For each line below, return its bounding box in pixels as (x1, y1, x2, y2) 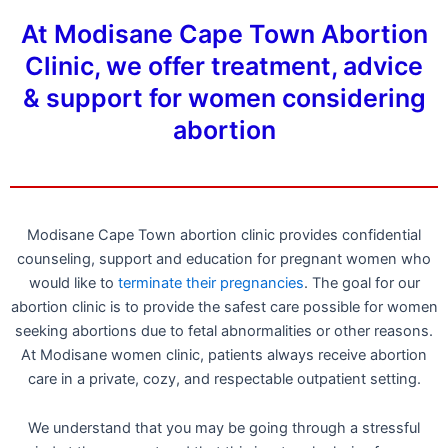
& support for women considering (22, 82, 426, 113)
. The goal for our (303, 273, 420, 292)
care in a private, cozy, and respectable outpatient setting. (27, 369, 421, 388)
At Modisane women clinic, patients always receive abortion (21, 345, 427, 364)
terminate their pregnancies (117, 273, 304, 292)
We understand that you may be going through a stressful (28, 419, 420, 438)
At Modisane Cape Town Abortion (20, 18, 428, 49)
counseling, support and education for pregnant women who (17, 249, 431, 268)
